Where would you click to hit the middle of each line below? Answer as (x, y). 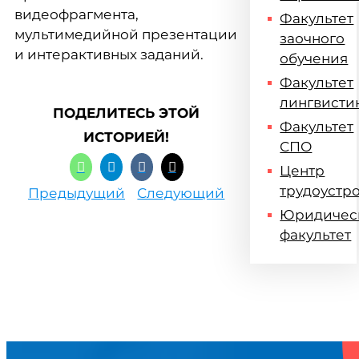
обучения (314, 58)
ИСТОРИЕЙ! (127, 137)
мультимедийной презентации (126, 34)
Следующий (181, 193)
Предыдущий (77, 193)
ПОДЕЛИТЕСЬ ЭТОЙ (127, 113)
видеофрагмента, (77, 14)
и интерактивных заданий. (109, 54)
